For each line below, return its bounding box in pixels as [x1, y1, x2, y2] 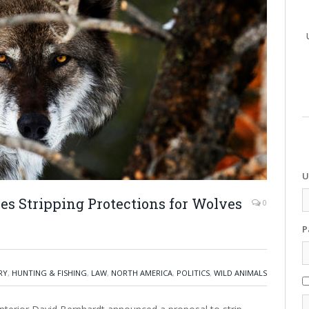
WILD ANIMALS [214, 268, 267, 279]
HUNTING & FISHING [12, 268, 87, 279]
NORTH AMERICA [111, 268, 172, 279]
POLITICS [177, 268, 210, 279]
